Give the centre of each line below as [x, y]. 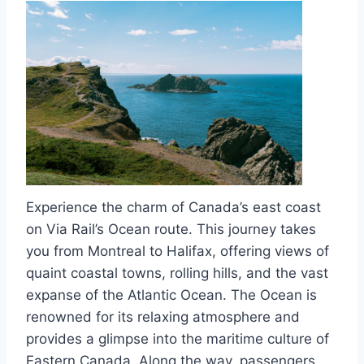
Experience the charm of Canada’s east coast [173, 207]
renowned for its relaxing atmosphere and [163, 316]
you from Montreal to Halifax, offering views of [178, 251]
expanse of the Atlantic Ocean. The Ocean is [171, 295]
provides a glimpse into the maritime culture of [178, 338]
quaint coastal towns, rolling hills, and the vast [177, 273]
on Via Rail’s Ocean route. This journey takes [171, 229]
